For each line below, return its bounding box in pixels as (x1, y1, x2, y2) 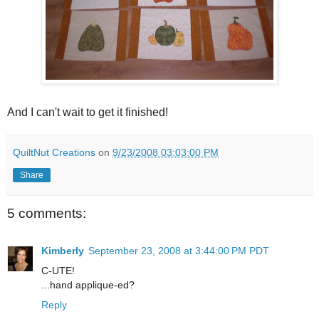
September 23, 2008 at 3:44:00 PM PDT (88, 244, 269, 256)
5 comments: (7, 206, 86, 221)
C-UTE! (41, 264, 75, 276)
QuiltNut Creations (13, 147, 95, 159)
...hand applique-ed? (41, 278, 135, 291)
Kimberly (41, 244, 84, 256)
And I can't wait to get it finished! (7, 106, 168, 119)
